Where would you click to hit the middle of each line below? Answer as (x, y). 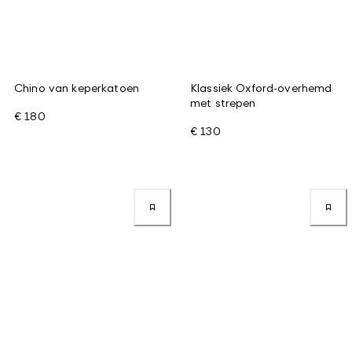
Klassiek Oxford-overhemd (261, 87)
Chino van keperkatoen (77, 87)
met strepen (223, 102)
